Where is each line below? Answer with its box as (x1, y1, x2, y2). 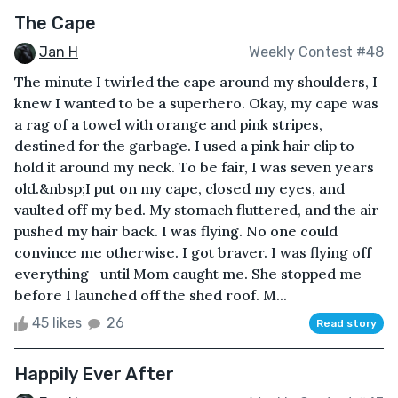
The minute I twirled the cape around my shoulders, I (14, 72, 378, 91)
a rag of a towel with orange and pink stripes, (14, 115, 322, 133)
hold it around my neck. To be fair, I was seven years (14, 157, 374, 176)
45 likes (28, 314, 85, 331)
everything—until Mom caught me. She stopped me (14, 264, 362, 283)
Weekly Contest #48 (249, 44, 384, 61)
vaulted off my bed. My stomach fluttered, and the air (14, 200, 378, 219)
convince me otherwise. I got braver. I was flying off (14, 243, 371, 261)
